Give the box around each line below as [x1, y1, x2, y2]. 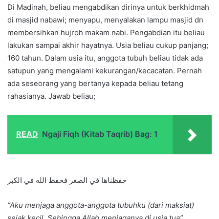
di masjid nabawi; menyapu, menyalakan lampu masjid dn [7, 15, 203, 25]
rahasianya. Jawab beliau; [7, 91, 95, 101]
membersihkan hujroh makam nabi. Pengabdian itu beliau [7, 28, 205, 38]
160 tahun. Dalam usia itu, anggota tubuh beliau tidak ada [7, 53, 203, 63]
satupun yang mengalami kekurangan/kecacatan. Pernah [7, 66, 202, 76]
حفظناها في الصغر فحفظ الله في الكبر [7, 175, 127, 185]
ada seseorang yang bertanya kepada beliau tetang [7, 79, 183, 88]
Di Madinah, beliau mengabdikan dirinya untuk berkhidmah [7, 2, 209, 12]
